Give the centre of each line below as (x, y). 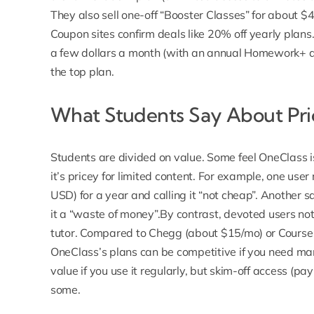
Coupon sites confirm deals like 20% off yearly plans (181, 34)
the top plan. (82, 72)
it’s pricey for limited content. (123, 176)
